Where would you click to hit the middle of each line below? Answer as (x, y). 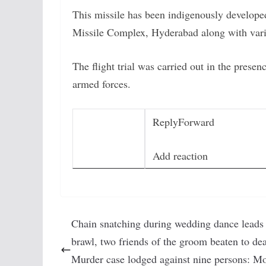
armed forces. (102, 84)
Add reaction (180, 156)
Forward (196, 122)
